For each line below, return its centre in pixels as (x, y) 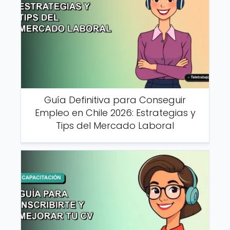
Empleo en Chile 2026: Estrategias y (115, 112)
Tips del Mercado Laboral (115, 125)
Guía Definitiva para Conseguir (115, 100)
